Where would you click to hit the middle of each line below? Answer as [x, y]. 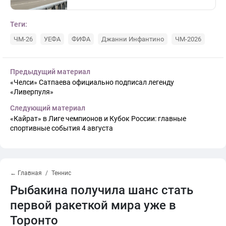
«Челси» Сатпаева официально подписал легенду [92, 82]
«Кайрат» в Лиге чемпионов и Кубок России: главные [98, 118]
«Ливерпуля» [32, 92]
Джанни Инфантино [133, 39]
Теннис [61, 173]
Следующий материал [48, 108]
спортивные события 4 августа [62, 128]
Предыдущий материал [50, 71]
